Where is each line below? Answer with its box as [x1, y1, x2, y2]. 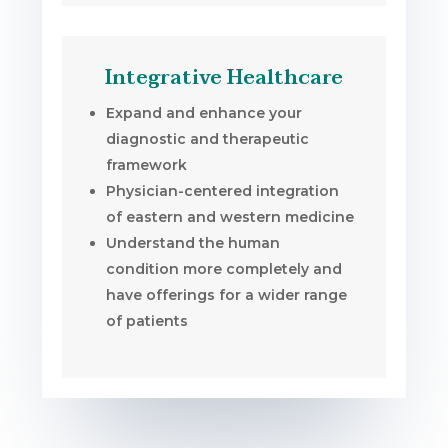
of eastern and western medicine [106, 207, 355, 226]
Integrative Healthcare [105, 60, 343, 95]
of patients [106, 311, 189, 330]
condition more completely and [106, 259, 343, 278]
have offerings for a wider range [106, 285, 348, 304]
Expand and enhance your [106, 103, 303, 122]
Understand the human [106, 233, 281, 252]
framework [106, 155, 188, 174]
